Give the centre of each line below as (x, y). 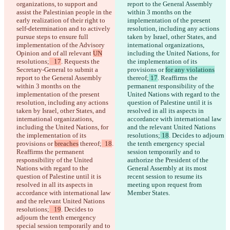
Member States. (149, 193)
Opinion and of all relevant (55, 53)
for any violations (190, 70)
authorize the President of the (169, 160)
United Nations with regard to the (174, 94)
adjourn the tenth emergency (57, 218)
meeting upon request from (165, 185)
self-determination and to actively (64, 29)
